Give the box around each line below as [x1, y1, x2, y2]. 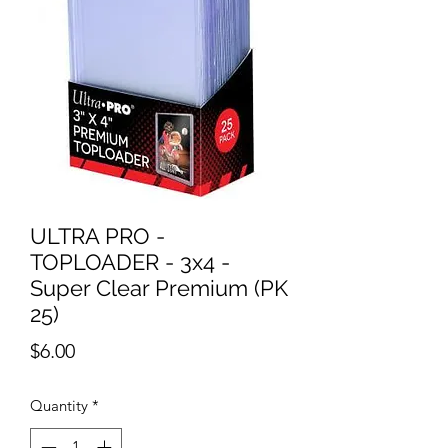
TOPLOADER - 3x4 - [30, 248, 230, 275]
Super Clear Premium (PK [30, 274, 288, 301]
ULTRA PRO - [30, 222, 165, 249]
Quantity [30, 395, 88, 415]
